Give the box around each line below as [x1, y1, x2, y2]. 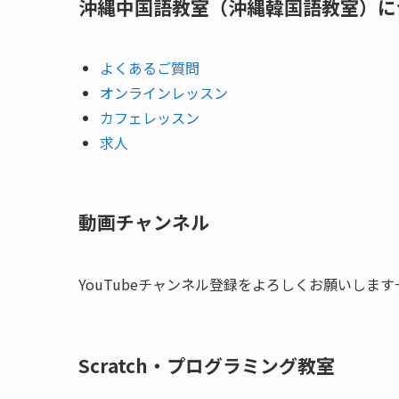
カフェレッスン [100, 107, 199, 129]
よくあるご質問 [100, 57, 199, 79]
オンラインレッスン [100, 82, 228, 104]
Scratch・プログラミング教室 [78, 351, 335, 379]
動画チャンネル [78, 208, 209, 235]
